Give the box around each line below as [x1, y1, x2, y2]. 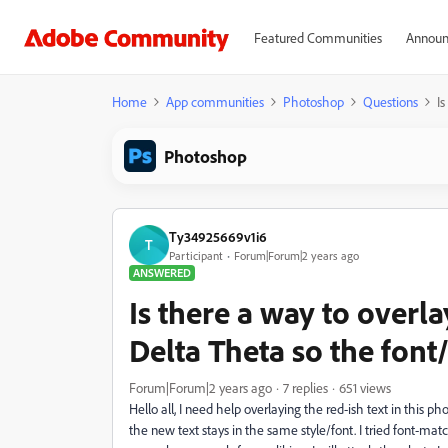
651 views [339, 379, 391, 396]
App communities [166, 93, 264, 110]
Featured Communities [253, 29, 382, 46]
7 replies [283, 379, 328, 396]
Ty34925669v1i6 [169, 227, 267, 245]
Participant [169, 247, 223, 263]
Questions [363, 93, 418, 110]
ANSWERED [133, 265, 191, 280]
